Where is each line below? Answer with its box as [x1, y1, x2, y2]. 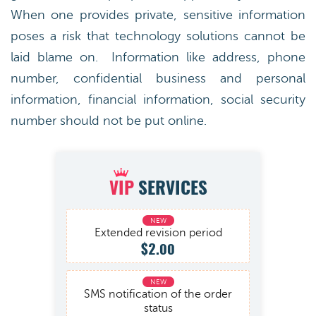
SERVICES [133, 181, 207, 198]
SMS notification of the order [84, 288, 232, 300]
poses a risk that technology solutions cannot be [11, 29, 305, 43]
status [143, 302, 173, 315]
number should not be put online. [11, 114, 207, 128]
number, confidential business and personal [11, 71, 305, 85]
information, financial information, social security [11, 92, 305, 107]
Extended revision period [94, 226, 222, 239]
